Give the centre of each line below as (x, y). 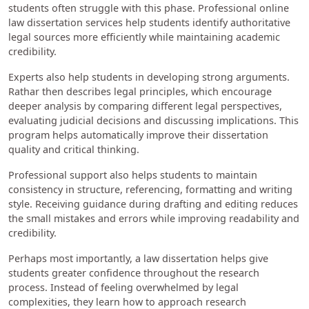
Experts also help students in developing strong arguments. (149, 77)
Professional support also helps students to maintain (133, 175)
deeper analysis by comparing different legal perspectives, (145, 106)
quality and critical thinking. (75, 149)
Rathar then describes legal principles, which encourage (140, 91)
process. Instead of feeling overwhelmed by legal (123, 287)
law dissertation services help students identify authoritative (149, 22)
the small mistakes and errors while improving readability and (154, 218)
